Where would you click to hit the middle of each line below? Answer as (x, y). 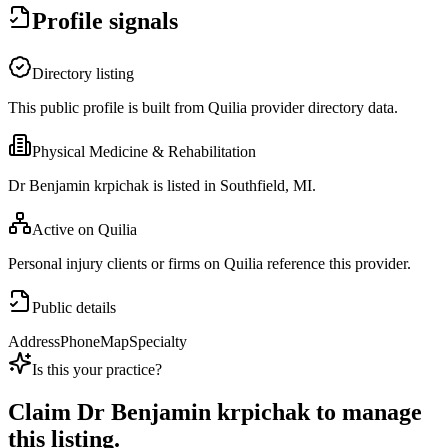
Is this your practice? (97, 370)
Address (34, 342)
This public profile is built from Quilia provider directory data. (203, 108)
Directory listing (83, 74)
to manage (366, 412)
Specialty (158, 342)
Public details (74, 308)
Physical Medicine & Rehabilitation (144, 152)
